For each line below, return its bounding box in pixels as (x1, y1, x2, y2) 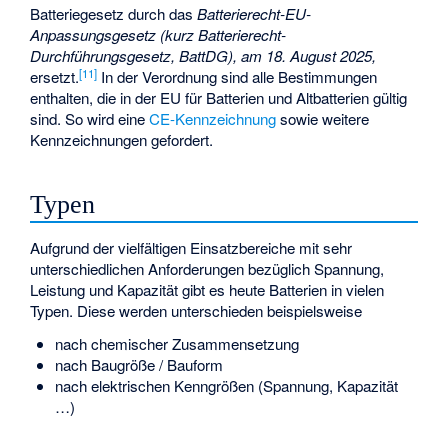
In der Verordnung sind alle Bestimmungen (97, 66, 378, 88)
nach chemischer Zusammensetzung (54, 332, 299, 354)
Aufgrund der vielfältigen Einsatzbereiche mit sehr (30, 236, 353, 258)
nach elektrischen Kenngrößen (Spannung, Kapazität (54, 374, 398, 396)
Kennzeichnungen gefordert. (30, 129, 214, 151)
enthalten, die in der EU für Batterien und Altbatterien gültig (30, 87, 408, 109)
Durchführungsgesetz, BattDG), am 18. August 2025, (30, 45, 377, 67)
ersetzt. (30, 66, 80, 88)
